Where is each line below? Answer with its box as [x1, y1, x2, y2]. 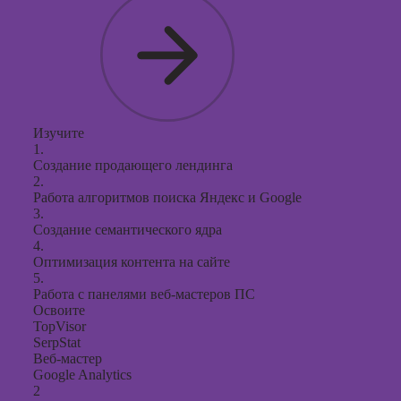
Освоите [33, 303, 85, 318]
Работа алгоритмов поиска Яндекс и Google [33, 190, 302, 205]
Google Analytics [33, 367, 132, 382]
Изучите [33, 125, 84, 141]
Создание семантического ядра [33, 222, 222, 237]
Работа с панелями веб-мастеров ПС [33, 286, 255, 302]
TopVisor [33, 319, 86, 334]
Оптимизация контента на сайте [33, 254, 230, 269]
